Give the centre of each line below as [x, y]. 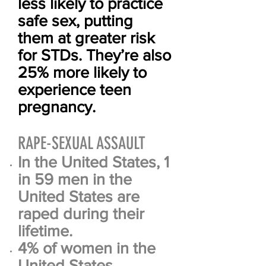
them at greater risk [86, 38]
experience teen [75, 89]
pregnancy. [57, 107]
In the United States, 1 [94, 162]
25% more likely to [82, 72]
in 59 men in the [75, 179]
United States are [79, 196]
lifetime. [45, 231]
